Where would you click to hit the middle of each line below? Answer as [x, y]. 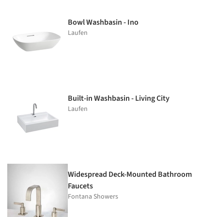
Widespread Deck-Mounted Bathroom [130, 175]
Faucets [80, 186]
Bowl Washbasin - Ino [103, 23]
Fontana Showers [93, 197]
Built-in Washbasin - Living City [119, 99]
